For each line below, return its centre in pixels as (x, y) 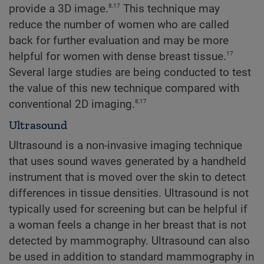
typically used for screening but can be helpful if (128, 209)
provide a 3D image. (59, 9)
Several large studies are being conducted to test (130, 72)
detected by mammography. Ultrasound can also (129, 241)
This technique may (170, 9)
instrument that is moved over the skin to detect (127, 178)
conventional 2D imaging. (72, 104)
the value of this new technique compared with (124, 88)
